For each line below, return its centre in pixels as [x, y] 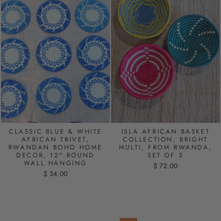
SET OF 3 [166, 155]
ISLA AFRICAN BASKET [166, 131]
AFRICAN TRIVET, [55, 139]
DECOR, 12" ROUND [55, 155]
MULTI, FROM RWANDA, [166, 147]
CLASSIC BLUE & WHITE [55, 131]
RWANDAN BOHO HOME [55, 147]
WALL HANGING [55, 163]
